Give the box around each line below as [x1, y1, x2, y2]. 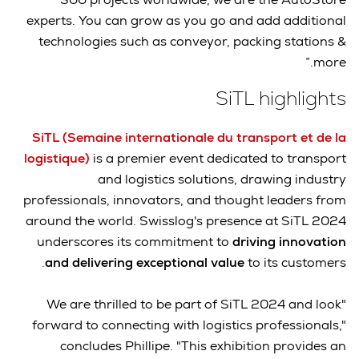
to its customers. [244, 253, 346, 271]
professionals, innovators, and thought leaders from [23, 191, 346, 208]
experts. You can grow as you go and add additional [26, 12, 346, 29]
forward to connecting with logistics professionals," [32, 316, 346, 333]
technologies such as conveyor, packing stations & [38, 33, 346, 50]
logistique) [24, 149, 90, 167]
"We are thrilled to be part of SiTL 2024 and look [46, 295, 341, 313]
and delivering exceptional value [45, 253, 244, 271]
